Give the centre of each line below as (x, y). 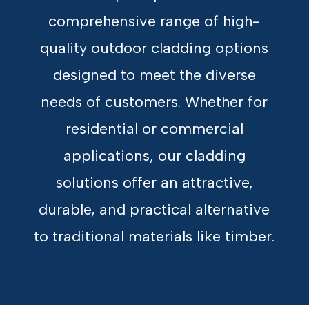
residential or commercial (154, 128)
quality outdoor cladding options (154, 48)
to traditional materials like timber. (154, 236)
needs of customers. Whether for (154, 101)
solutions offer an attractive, (154, 182)
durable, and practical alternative (154, 209)
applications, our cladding (154, 155)
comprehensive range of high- (154, 21)
